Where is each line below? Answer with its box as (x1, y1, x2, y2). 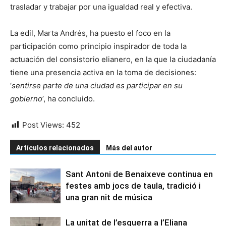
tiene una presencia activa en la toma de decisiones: (10, 67, 196, 77)
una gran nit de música (66, 192, 152, 202)
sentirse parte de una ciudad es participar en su (12, 80, 183, 90)
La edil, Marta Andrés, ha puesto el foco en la (10, 28, 171, 38)
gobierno (10, 93, 42, 103)
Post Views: (22, 120, 64, 130)
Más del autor (106, 143, 152, 152)
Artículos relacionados (16, 143, 94, 152)
